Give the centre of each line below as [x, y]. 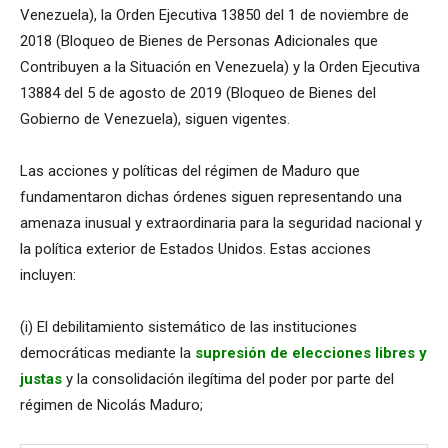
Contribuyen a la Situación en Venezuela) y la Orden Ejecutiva [220, 67]
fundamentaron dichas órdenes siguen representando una [211, 197]
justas [41, 379]
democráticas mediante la [107, 353]
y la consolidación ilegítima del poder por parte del [230, 379]
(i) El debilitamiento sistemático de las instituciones [188, 327]
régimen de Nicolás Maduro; [111, 405]
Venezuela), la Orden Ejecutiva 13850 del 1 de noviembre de [214, 15]
